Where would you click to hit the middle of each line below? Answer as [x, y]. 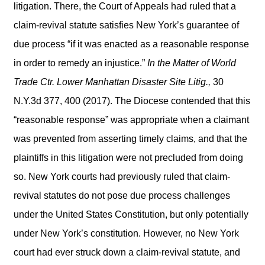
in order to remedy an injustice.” [80, 63]
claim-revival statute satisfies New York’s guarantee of [126, 25]
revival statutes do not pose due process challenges [122, 195]
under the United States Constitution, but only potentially [131, 214]
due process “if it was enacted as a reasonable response [131, 44]
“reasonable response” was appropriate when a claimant [131, 119]
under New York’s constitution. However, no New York [126, 233]
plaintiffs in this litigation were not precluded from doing [128, 157]
